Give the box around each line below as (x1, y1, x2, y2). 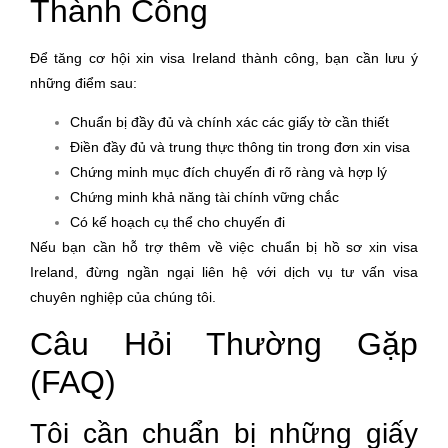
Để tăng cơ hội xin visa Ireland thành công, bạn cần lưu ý (30, 50, 418, 67)
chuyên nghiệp (30, 289, 123, 306)
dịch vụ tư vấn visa (283, 264, 419, 281)
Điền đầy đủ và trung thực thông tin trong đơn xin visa (70, 139, 410, 156)
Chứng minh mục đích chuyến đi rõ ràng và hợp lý (70, 164, 387, 181)
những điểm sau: (30, 75, 137, 92)
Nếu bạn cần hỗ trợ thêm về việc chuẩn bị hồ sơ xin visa (30, 239, 418, 256)
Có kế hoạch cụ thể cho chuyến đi (70, 214, 285, 231)
